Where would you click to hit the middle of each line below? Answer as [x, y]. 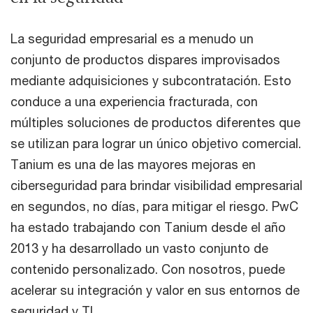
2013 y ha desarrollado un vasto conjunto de [139, 248]
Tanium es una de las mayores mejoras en [133, 165]
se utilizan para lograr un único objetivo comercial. [156, 144]
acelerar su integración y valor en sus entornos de [155, 290]
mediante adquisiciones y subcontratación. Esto [151, 81]
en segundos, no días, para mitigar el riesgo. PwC [154, 206]
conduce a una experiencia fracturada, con [134, 102]
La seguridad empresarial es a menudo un [132, 39]
